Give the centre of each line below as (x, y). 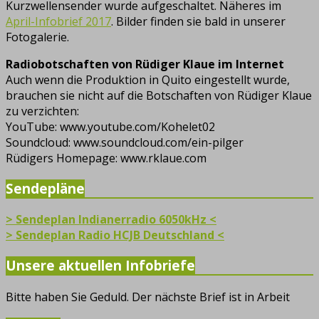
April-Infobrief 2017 (58, 21)
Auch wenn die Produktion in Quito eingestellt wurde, (148, 79)
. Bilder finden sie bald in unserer (198, 21)
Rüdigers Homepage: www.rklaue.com (106, 158)
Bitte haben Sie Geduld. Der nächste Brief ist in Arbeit (148, 297)
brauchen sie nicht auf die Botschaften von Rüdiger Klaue (159, 95)
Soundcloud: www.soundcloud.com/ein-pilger (125, 142)
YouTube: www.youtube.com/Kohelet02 (110, 126)
